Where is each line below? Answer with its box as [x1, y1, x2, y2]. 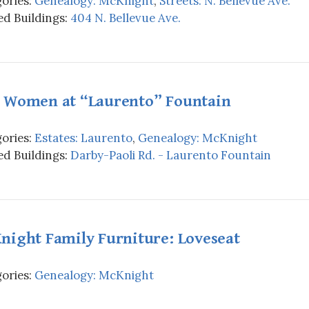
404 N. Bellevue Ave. [70, 10, 181, 26]
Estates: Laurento [34, 130, 132, 146]
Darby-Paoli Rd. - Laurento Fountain [70, 147, 271, 163]
